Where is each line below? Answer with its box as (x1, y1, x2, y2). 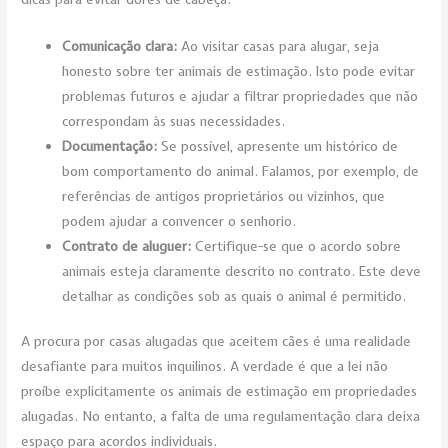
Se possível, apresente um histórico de (157, 136, 399, 155)
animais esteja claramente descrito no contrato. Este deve (62, 261, 422, 280)
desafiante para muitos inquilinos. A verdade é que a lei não (21, 357, 389, 376)
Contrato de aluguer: (62, 236, 192, 255)
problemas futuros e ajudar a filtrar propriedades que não (62, 86, 419, 105)
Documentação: (62, 136, 158, 155)
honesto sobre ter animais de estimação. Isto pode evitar (62, 61, 416, 80)
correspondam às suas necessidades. (62, 111, 286, 130)
